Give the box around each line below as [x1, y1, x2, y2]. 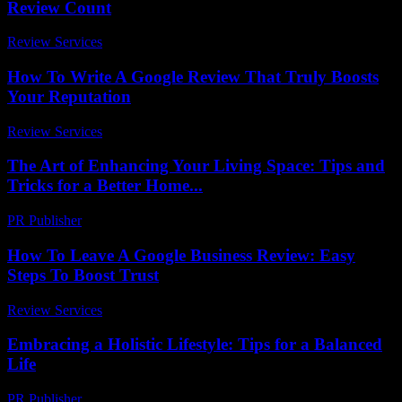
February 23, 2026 [90, 213, 195, 229]
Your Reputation [7, 86, 131, 106]
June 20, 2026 [110, 34, 190, 50]
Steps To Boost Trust [7, 265, 159, 284]
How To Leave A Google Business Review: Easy [7, 245, 355, 265]
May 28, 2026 [110, 301, 190, 318]
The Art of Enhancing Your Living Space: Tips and [7, 156, 385, 176]
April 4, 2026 [109, 123, 186, 139]
